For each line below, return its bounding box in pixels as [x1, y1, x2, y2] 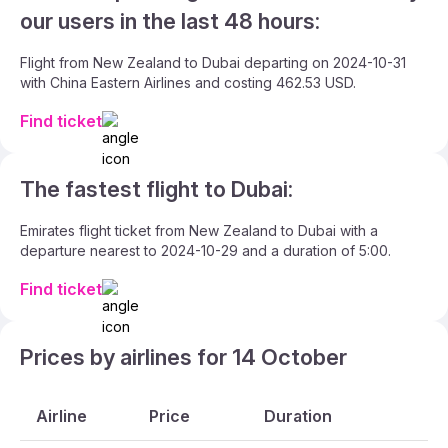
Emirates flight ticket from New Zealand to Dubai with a [20, 222, 378, 239]
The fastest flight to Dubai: [20, 176, 293, 202]
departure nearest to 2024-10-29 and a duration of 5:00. [20, 242, 391, 259]
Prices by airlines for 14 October [20, 344, 347, 370]
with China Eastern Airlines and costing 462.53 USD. [20, 74, 356, 91]
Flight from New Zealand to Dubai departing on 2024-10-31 [20, 54, 406, 71]
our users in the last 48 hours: [20, 8, 320, 34]
